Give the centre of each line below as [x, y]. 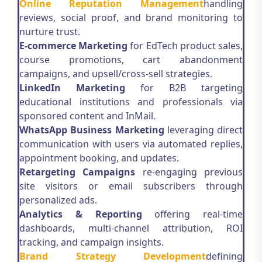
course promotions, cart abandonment [131, 60]
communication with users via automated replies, [131, 144]
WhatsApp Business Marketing [92, 130]
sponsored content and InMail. [87, 116]
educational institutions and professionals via [131, 102]
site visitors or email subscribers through [131, 186]
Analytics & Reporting [81, 214]
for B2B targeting [184, 88]
